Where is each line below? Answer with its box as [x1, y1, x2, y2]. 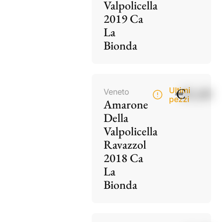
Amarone [104, 96, 149, 112]
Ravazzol [104, 136, 147, 152]
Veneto [104, 86, 130, 97]
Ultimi [168, 85, 190, 95]
